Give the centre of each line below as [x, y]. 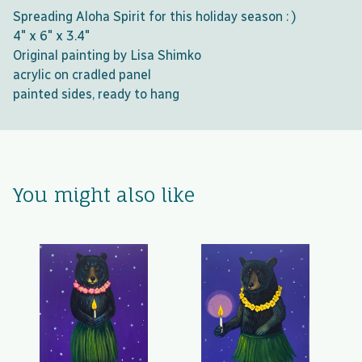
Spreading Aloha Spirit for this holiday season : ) [155, 16]
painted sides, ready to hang [96, 94]
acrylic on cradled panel [82, 74]
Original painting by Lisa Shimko [107, 55]
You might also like [104, 195]
